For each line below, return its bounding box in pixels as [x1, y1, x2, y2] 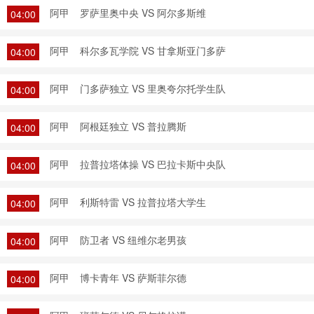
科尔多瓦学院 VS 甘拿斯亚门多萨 [80, 43, 226, 57]
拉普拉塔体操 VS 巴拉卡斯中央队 [80, 157, 226, 171]
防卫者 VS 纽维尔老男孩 [80, 233, 186, 247]
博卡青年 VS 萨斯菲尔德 [80, 271, 186, 285]
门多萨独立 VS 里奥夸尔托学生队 [80, 81, 226, 95]
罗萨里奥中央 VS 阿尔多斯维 [80, 6, 206, 20]
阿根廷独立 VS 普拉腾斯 [80, 119, 186, 133]
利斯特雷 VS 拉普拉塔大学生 [80, 195, 206, 209]
